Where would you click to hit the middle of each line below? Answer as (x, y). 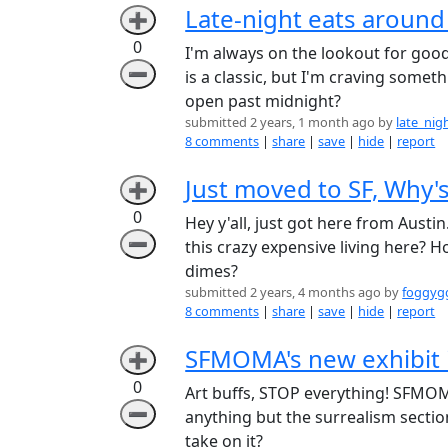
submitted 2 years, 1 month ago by (291, 121)
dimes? (212, 270)
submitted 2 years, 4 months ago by (294, 291)
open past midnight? (263, 100)
